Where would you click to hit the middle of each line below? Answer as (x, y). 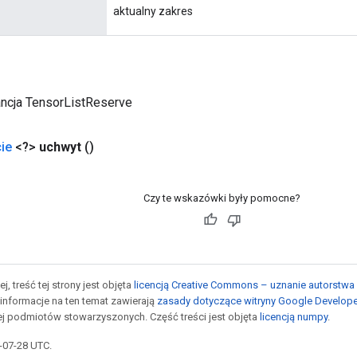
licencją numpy (294, 316)
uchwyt (60, 147)
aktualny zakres (153, 11)
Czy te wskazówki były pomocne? (222, 198)
